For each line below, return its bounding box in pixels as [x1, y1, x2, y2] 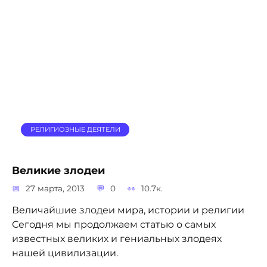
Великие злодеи [12, 164, 105, 177]
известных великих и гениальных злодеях [12, 233, 222, 244]
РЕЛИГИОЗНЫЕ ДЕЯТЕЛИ [30, 125, 120, 134]
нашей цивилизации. [12, 247, 118, 259]
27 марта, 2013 [26, 184, 85, 194]
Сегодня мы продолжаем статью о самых [12, 219, 216, 230]
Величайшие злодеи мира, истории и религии [12, 204, 244, 216]
